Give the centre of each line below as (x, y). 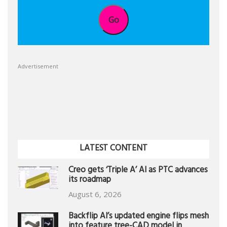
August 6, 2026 (95, 194)
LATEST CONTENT (113, 149)
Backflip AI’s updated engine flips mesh (139, 217)
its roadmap (90, 181)
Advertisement (38, 66)
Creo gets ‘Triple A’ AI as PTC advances (138, 171)
